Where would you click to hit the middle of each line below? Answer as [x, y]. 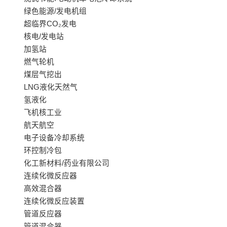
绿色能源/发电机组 [55, 11]
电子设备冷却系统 [54, 138]
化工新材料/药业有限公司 [66, 163]
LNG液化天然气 [50, 87]
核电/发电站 [44, 37]
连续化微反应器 [50, 176]
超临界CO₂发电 [50, 24]
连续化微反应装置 [54, 201]
